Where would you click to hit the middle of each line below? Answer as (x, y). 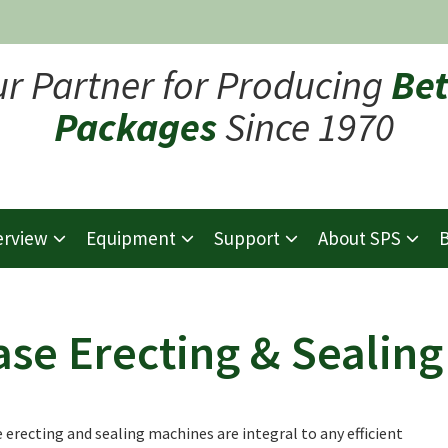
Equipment (130, 238)
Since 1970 (305, 127)
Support (246, 238)
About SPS (359, 238)
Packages (135, 127)
